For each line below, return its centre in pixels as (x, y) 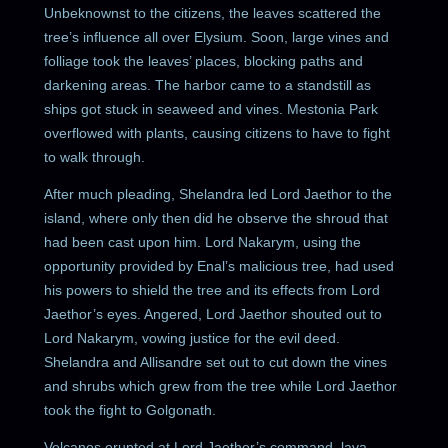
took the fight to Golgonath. (130, 409)
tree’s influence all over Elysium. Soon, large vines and (217, 36)
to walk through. (95, 156)
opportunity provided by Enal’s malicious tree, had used (219, 265)
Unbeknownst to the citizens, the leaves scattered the (213, 12)
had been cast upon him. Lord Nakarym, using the (203, 241)
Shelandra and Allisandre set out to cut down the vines (216, 361)
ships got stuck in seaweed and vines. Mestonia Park (211, 108)
